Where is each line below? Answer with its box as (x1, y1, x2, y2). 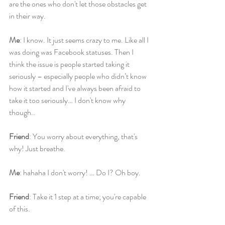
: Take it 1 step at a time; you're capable (29, 191, 148, 202)
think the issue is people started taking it (9, 58, 131, 70)
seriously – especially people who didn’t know (9, 70, 148, 82)
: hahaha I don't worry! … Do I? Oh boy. (20, 167, 141, 178)
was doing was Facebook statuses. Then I (9, 46, 135, 58)
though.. (9, 106, 35, 118)
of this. (9, 203, 30, 214)
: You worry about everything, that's (29, 131, 139, 142)
